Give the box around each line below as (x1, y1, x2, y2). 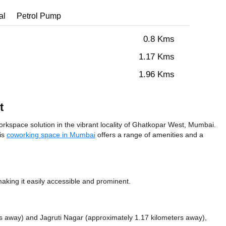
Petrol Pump (17, 11, 61, 22)
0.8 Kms (143, 34, 175, 45)
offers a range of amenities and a (95, 130, 203, 140)
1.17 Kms (139, 51, 175, 63)
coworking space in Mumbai (7, 130, 95, 140)
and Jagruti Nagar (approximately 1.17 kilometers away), (26, 213, 207, 222)
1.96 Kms (139, 69, 175, 80)
